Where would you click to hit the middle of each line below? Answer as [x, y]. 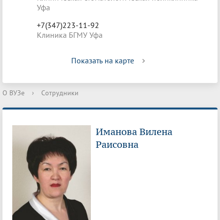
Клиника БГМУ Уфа [70, 35]
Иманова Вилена [134, 132]
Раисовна [117, 145]
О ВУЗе [14, 93]
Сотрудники [60, 93]
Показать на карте [103, 60]
